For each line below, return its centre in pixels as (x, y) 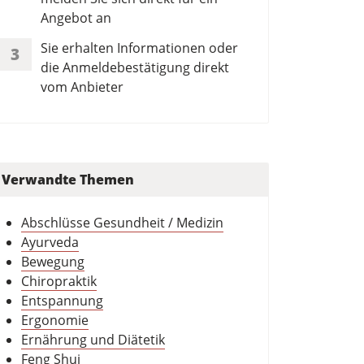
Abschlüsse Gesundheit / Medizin (122, 223)
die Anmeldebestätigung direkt (135, 67)
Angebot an (76, 17)
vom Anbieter (82, 87)
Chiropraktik (59, 282)
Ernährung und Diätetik (93, 340)
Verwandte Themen (68, 180)
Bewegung (53, 262)
